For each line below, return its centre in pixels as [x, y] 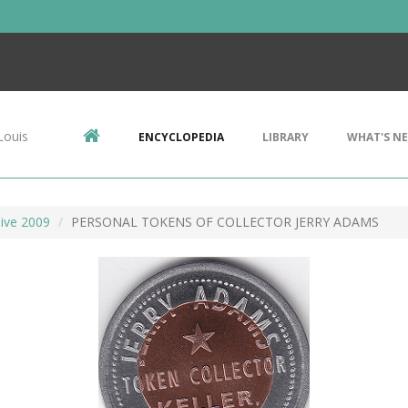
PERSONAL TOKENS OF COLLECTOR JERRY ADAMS [225, 222]
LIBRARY [286, 137]
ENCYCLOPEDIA [181, 137]
